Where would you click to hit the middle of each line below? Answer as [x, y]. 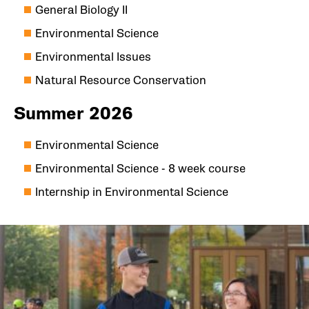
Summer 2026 [73, 113]
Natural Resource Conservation [121, 81]
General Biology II [81, 10]
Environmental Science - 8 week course [140, 168]
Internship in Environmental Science [132, 192]
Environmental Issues [93, 57]
